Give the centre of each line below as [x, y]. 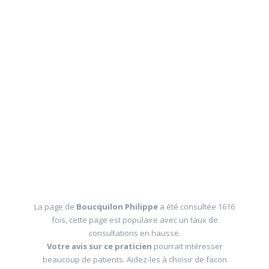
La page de [55, 207]
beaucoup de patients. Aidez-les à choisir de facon [134, 259]
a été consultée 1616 [197, 207]
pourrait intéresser [187, 246]
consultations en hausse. [134, 233]
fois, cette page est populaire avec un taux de [134, 220]
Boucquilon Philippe [118, 207]
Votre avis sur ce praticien [99, 246]
